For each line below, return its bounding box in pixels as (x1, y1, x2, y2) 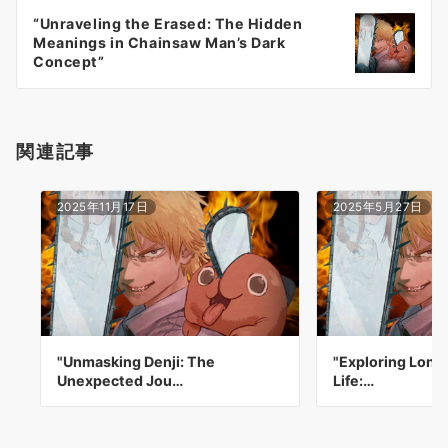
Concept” (33, 53, 105, 71)
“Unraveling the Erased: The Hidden (33, 15, 303, 33)
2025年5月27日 (333, 200, 423, 215)
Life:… (333, 372, 374, 390)
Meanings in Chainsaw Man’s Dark (33, 34, 286, 52)
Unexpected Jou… (57, 372, 183, 390)
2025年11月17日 (57, 200, 149, 215)
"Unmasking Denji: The (57, 353, 215, 371)
